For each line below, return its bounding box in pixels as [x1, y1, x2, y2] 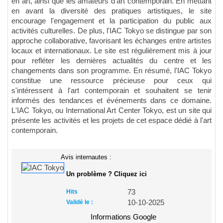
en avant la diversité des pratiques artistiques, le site [11, 6, 212, 15]
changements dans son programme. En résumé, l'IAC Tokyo [11, 66, 212, 75]
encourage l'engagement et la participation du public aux [11, 16, 212, 25]
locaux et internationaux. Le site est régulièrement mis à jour [11, 46, 212, 55]
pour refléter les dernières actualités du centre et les [11, 56, 212, 65]
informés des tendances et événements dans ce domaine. [11, 96, 212, 105]
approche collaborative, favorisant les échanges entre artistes [11, 36, 212, 45]
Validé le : [66, 198, 93, 206]
